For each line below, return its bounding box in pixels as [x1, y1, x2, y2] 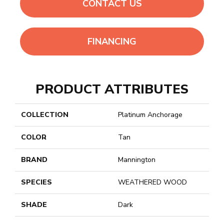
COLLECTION [21, 110, 68, 120]
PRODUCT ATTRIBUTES [35, 80, 188, 98]
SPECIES [21, 177, 52, 187]
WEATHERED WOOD [118, 177, 187, 187]
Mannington [118, 155, 155, 165]
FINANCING [87, 35, 136, 47]
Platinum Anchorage [118, 110, 182, 120]
